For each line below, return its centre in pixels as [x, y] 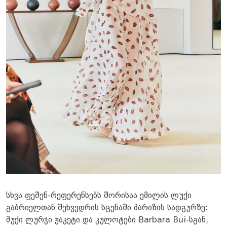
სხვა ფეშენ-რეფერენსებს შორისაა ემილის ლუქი [99, 196]
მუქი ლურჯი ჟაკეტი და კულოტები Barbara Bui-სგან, [107, 220]
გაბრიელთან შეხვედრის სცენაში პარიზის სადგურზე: [107, 208]
